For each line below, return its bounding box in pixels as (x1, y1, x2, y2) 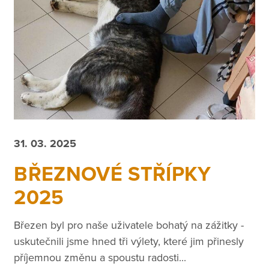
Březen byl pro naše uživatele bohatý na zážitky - (14, 219, 244, 232)
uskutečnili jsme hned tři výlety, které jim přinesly (14, 235, 244, 249)
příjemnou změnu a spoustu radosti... (14, 251, 187, 265)
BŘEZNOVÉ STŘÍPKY (14, 162, 211, 187)
